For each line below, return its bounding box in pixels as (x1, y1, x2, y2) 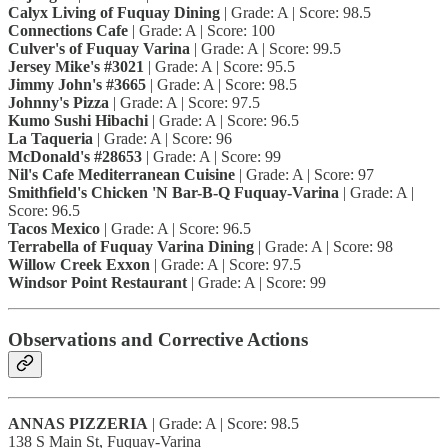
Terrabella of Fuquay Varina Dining (8, 238, 254, 256)
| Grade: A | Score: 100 (128, 22, 275, 40)
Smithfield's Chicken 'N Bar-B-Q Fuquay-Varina (8, 184, 339, 202)
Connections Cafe (8, 22, 128, 40)
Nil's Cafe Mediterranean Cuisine (8, 166, 235, 184)
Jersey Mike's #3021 (8, 58, 144, 76)
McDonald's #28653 (8, 148, 142, 166)
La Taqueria (8, 130, 93, 148)
